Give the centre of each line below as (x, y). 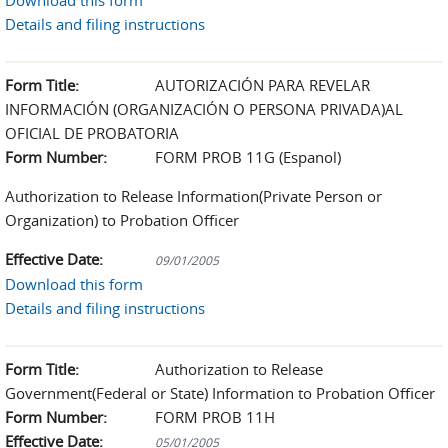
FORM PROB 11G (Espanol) (248, 157)
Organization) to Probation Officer (122, 220)
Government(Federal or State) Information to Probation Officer (220, 393)
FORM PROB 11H (215, 417)
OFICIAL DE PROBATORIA (92, 133)
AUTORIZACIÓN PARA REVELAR (262, 85)
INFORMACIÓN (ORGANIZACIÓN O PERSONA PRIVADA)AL (204, 109)
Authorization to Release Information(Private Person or (193, 196)
